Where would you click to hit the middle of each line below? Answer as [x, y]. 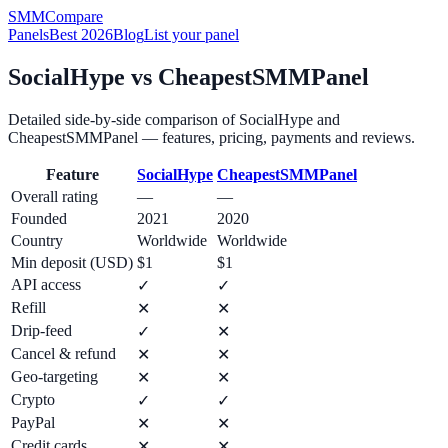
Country [37, 240]
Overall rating [54, 196]
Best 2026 [81, 34]
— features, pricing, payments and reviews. [276, 137]
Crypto [33, 399]
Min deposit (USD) [72, 262]
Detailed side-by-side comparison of [123, 119]
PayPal [33, 422]
